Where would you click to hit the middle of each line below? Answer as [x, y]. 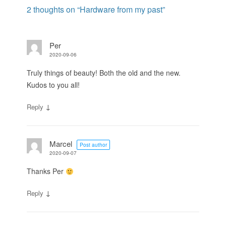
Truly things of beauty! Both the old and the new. [104, 73]
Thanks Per [46, 171]
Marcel [62, 144]
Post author [93, 145]
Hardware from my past [121, 10]
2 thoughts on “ [53, 10]
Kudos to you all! [53, 85]
